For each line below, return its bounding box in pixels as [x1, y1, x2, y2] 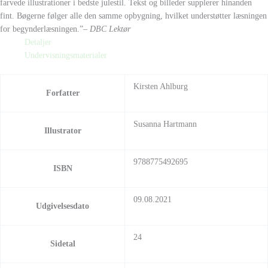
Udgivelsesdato [36, 202, 89, 211]
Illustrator [44, 126, 81, 136]
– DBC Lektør [83, 24, 130, 33]
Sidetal [50, 239, 75, 249]
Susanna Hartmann [133, 120, 197, 129]
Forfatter [45, 89, 80, 98]
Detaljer [25, 37, 52, 47]
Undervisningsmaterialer [25, 50, 108, 60]
